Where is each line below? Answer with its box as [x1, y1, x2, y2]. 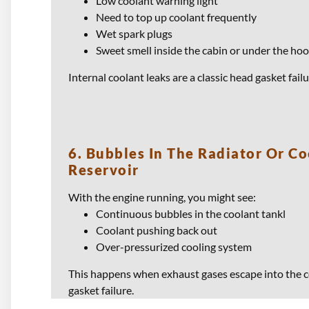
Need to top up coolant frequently [96, 10, 257, 24]
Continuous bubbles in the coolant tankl [96, 206, 286, 220]
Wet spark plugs [96, 27, 172, 41]
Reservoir [68, 161, 139, 178]
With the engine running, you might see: [68, 190, 256, 203]
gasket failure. [68, 283, 134, 297]
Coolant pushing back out [96, 223, 217, 237]
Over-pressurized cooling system [96, 239, 252, 253]
